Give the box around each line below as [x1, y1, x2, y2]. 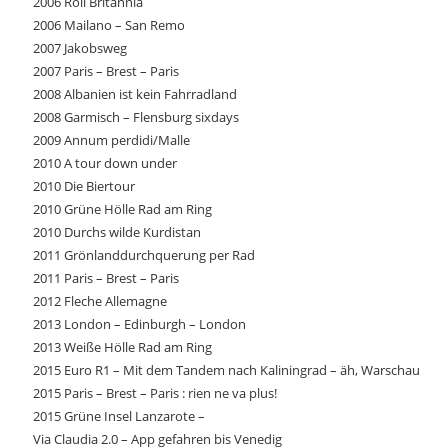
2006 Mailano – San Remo [33, 16, 185, 34]
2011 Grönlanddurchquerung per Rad [33, 246, 255, 264]
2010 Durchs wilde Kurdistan [33, 223, 201, 241]
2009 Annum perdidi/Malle [33, 131, 190, 149]
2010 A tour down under [33, 154, 177, 172]
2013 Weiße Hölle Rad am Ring [33, 338, 212, 356]
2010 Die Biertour [33, 177, 135, 195]
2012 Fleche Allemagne [33, 292, 167, 310]
